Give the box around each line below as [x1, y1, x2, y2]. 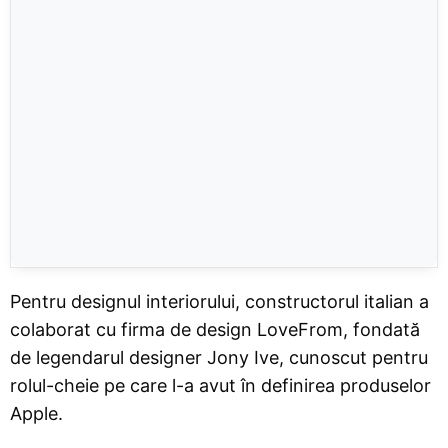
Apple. [10, 402, 63, 424]
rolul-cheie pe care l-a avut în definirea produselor [10, 374, 431, 396]
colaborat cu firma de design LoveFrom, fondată [10, 318, 420, 340]
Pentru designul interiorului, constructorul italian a [10, 290, 429, 312]
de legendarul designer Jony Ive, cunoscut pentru [10, 346, 428, 368]
